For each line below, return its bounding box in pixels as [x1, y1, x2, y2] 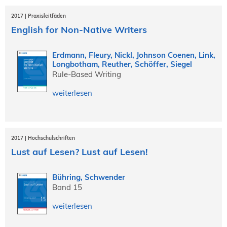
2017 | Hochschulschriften [11, 135, 75, 142]
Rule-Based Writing [52, 69, 121, 80]
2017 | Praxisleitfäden [11, 13, 66, 20]
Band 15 [52, 182, 82, 193]
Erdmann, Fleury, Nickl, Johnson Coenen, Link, [52, 50, 215, 60]
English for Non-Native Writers [11, 24, 147, 36]
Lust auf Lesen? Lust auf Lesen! [11, 146, 148, 158]
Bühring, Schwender [52, 172, 125, 182]
